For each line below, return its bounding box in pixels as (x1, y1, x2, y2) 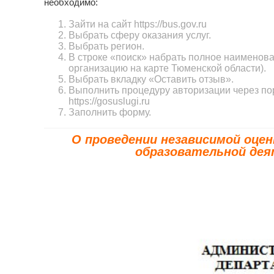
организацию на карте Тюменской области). (68, 63, 266, 73)
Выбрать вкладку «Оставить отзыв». (68, 74, 234, 84)
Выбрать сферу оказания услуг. (68, 30, 211, 40)
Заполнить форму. (68, 107, 151, 117)
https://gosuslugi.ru (68, 96, 150, 106)
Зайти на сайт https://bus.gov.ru (68, 19, 207, 29)
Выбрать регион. (68, 41, 144, 51)
